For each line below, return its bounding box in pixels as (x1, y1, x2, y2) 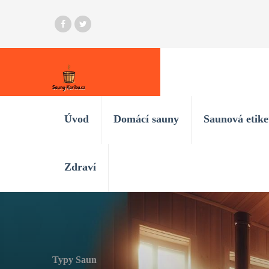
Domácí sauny (113, 113, 179, 125)
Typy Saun (52, 255, 97, 265)
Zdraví (64, 161, 96, 173)
